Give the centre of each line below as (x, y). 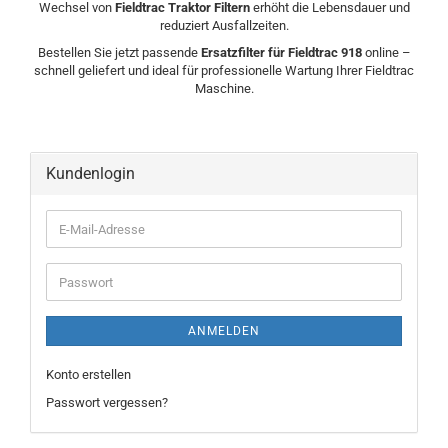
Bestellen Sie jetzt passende (119, 52)
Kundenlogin (90, 173)
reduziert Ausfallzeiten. (224, 25)
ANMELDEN (224, 331)
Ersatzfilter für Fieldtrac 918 (281, 52)
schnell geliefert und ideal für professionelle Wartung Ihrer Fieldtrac (224, 70)
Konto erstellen (88, 374)
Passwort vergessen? (107, 402)
